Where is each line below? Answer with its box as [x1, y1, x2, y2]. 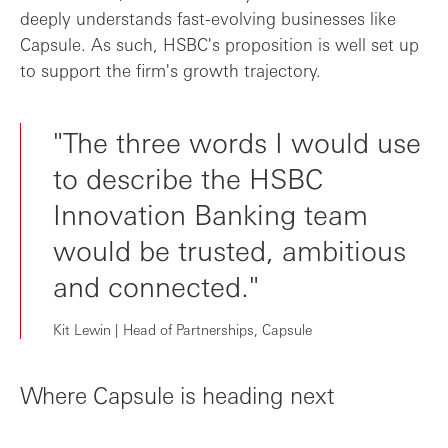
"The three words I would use [53, 122, 421, 159]
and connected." [53, 266, 259, 303]
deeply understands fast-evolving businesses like [20, 6, 396, 29]
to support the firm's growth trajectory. [20, 58, 321, 81]
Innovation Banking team [53, 194, 368, 231]
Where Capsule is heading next [20, 378, 334, 409]
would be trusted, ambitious [53, 230, 406, 267]
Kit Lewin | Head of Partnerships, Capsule [53, 319, 312, 338]
